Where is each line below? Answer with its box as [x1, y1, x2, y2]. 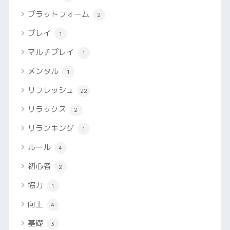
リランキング [27, 123, 76, 134]
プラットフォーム [27, 9, 91, 20]
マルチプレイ [27, 47, 76, 58]
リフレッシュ [27, 85, 76, 96]
